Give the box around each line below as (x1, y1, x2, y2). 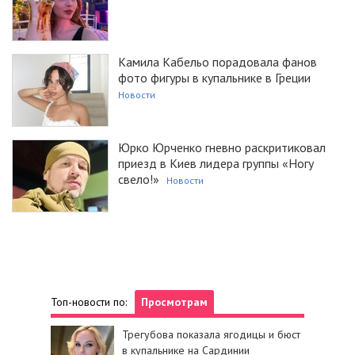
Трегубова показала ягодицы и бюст (122, 326, 300, 342)
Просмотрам (141, 294, 208, 309)
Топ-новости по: (51, 294, 127, 309)
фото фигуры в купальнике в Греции (118, 70, 311, 86)
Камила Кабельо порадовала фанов (118, 54, 317, 71)
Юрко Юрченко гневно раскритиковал (118, 139, 326, 156)
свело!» (118, 171, 159, 188)
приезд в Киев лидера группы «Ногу (118, 155, 314, 172)
